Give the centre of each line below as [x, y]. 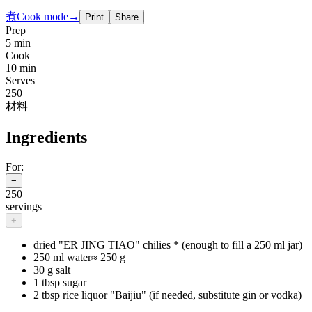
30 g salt [52, 270]
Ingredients [46, 137]
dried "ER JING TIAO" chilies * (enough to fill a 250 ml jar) [168, 244]
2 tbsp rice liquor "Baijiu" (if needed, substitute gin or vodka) [167, 295]
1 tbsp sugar [60, 282]
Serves [20, 80]
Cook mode [42, 16]
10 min [21, 68]
